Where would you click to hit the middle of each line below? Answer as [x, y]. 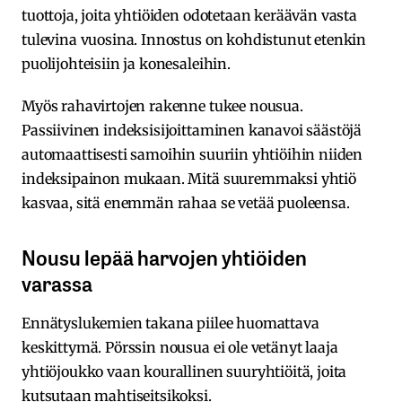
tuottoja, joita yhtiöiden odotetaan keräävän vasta [189, 15]
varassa [57, 282]
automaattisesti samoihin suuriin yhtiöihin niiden [192, 154]
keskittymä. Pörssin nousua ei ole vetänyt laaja [180, 347]
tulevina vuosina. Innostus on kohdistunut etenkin [194, 39]
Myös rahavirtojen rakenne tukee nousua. [162, 105]
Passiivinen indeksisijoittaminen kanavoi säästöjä [192, 130]
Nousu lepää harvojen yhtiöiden [164, 256]
